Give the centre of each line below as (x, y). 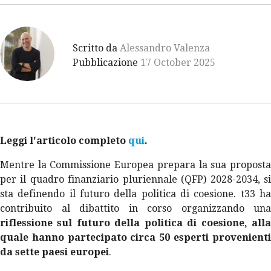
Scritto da (96, 48)
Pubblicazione (106, 63)
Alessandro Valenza (165, 48)
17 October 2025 (178, 63)
